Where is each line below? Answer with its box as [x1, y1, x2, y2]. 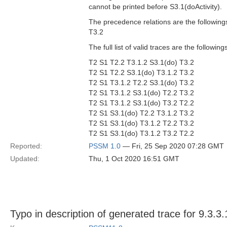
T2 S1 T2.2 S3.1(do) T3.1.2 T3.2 [89, 68, 194, 77]
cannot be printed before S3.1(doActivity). [89, 3, 222, 11]
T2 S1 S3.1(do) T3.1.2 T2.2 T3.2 [89, 119, 194, 127]
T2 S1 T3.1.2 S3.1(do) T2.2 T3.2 [89, 89, 194, 97]
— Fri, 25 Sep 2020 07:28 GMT [121, 142, 224, 150]
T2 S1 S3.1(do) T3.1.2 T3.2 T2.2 [89, 129, 194, 137]
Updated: [10, 155, 40, 163]
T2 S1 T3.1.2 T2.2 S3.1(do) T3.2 [89, 79, 194, 87]
